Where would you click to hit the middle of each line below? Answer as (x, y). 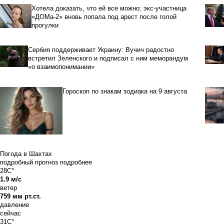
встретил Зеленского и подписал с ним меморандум (108, 58)
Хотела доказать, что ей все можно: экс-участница (109, 8)
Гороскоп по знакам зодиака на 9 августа (125, 91)
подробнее (76, 162)
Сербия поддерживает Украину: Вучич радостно (101, 50)
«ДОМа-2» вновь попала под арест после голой (104, 17)
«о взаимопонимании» (61, 67)
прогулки (45, 25)
